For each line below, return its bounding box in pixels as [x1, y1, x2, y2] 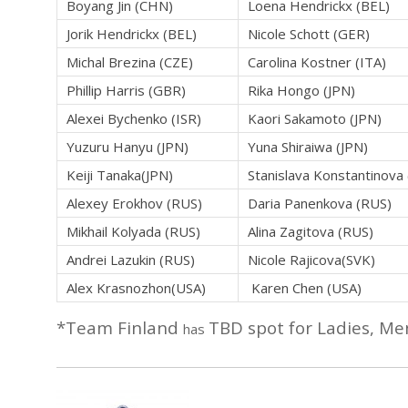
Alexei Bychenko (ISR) [66, 109, 201, 128]
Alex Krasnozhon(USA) [66, 279, 206, 298]
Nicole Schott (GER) [248, 25, 370, 44]
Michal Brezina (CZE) [66, 53, 193, 72]
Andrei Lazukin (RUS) [66, 250, 195, 270]
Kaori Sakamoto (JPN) [248, 109, 382, 128]
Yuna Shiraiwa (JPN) [248, 138, 368, 157]
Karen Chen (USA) [248, 279, 362, 298]
